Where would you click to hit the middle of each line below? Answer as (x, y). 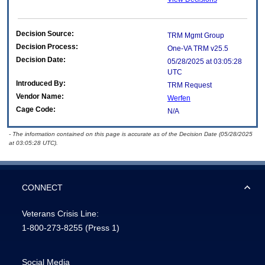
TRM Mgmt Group (196, 36)
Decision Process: (47, 47)
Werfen (179, 98)
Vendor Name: (40, 97)
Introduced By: (41, 84)
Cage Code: (36, 110)
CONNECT (42, 188)
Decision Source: (45, 34)
